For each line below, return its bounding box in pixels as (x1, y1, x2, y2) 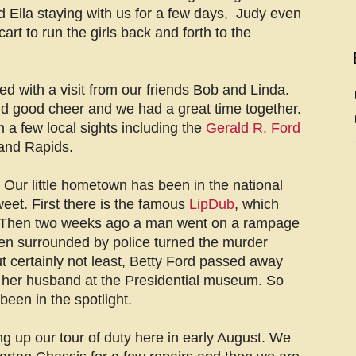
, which (234, 196, 279, 213)
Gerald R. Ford (206, 120, 300, 137)
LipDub (189, 196, 234, 213)
